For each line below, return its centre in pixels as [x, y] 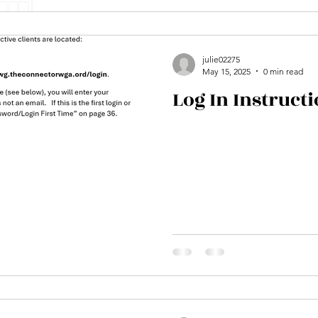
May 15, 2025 [226, 71]
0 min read [283, 71]
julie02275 [221, 59]
